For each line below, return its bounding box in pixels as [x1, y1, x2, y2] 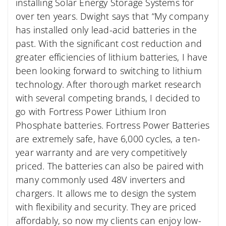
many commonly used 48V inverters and [16, 173, 186, 186]
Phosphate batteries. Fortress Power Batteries [16, 119, 210, 131]
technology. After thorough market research [16, 78, 202, 90]
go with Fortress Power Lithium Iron [16, 105, 166, 118]
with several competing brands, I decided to [16, 91, 201, 104]
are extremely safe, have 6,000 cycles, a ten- [16, 132, 201, 145]
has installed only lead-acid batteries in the [16, 23, 197, 36]
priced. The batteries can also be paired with [16, 159, 204, 172]
